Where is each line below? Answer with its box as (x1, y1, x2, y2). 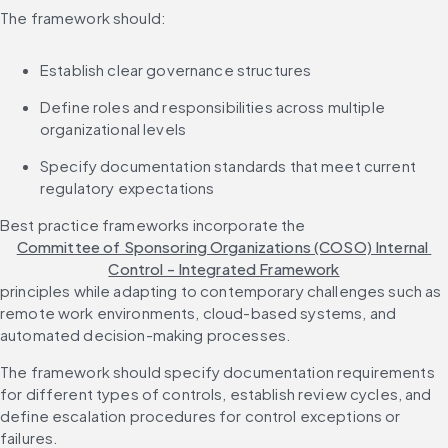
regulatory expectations (40, 177, 215, 197)
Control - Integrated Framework (108, 258, 340, 278)
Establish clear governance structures (40, 59, 312, 79)
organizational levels (40, 118, 186, 138)
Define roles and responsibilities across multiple (40, 96, 385, 116)
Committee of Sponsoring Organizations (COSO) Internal (16, 236, 429, 256)
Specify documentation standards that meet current (40, 155, 416, 175)
